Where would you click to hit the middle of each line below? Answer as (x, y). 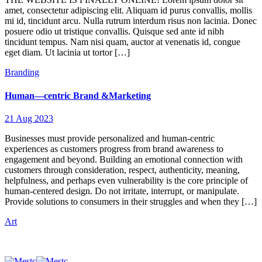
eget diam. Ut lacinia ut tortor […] (67, 53)
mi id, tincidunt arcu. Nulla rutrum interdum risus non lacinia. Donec (131, 21)
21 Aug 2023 (29, 118)
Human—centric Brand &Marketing (78, 95)
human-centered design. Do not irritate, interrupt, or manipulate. (122, 191)
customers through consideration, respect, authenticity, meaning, (122, 170)
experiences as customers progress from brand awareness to (114, 149)
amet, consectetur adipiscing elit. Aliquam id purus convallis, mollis (128, 11)
